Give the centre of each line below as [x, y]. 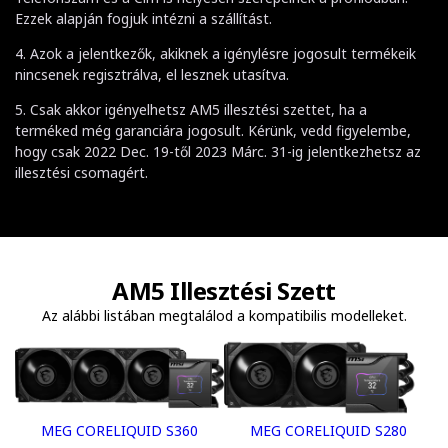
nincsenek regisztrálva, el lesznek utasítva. [152, 74]
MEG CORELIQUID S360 [119, 431]
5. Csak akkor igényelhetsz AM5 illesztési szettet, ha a [191, 109]
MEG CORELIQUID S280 [328, 431]
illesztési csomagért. [81, 172]
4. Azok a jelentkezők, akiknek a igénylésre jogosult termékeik [215, 53]
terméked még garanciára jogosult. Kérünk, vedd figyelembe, [213, 130]
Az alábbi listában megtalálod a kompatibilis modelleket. [224, 315]
